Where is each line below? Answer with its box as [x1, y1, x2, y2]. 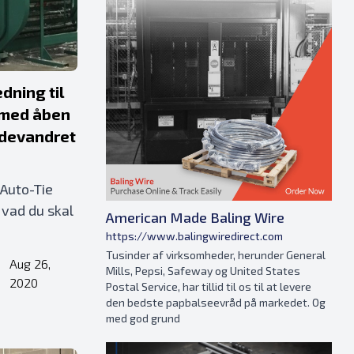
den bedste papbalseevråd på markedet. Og [106, 295, 326, 309]
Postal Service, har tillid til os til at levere [106, 279, 311, 293]
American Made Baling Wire [106, 208, 284, 226]
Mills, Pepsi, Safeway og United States [106, 263, 300, 277]
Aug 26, [9, 256, 51, 271]
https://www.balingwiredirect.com [106, 228, 283, 243]
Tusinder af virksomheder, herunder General [106, 247, 326, 262]
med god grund [106, 311, 180, 325]
